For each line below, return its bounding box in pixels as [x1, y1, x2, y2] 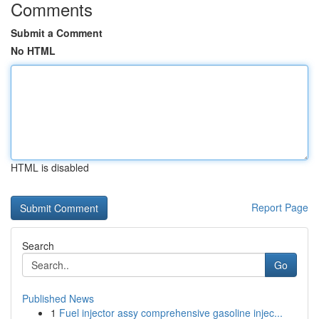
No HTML [11, 43, 56, 58]
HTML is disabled [11, 160, 89, 174]
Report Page [251, 200, 308, 214]
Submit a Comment [11, 26, 103, 40]
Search [22, 239, 54, 253]
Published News [22, 291, 94, 305]
